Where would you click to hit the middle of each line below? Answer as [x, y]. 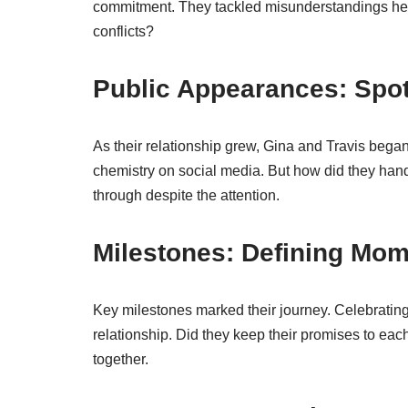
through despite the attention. [186, 195]
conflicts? [123, 31]
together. [121, 359]
